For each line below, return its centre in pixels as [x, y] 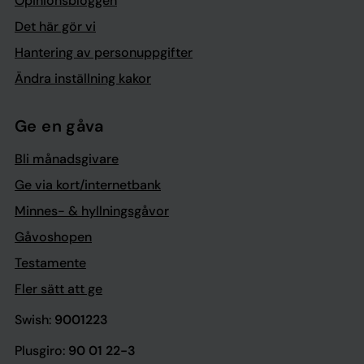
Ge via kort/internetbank [88, 185]
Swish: [35, 320]
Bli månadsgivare [67, 159]
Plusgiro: [41, 351]
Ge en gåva [59, 126]
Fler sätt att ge [58, 289]
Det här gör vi [55, 26]
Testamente [50, 263]
